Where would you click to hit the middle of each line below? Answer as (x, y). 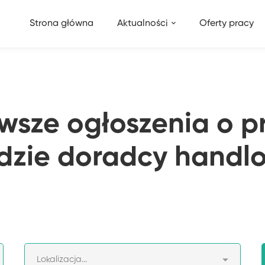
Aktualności (142, 24)
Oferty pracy (226, 24)
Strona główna (61, 24)
